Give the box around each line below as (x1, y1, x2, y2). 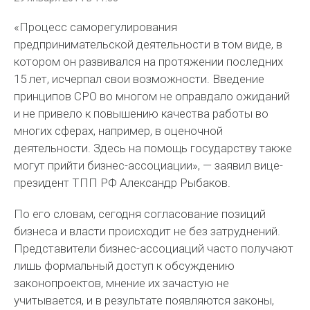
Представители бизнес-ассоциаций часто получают (14, 241, 294, 255)
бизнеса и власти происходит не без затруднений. (14, 224, 281, 238)
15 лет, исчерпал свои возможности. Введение (14, 72, 265, 86)
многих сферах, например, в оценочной (14, 124, 224, 138)
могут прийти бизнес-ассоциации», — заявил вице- (14, 158, 284, 172)
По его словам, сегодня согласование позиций (14, 207, 266, 221)
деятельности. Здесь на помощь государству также (14, 141, 293, 155)
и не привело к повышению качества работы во (14, 107, 269, 120)
